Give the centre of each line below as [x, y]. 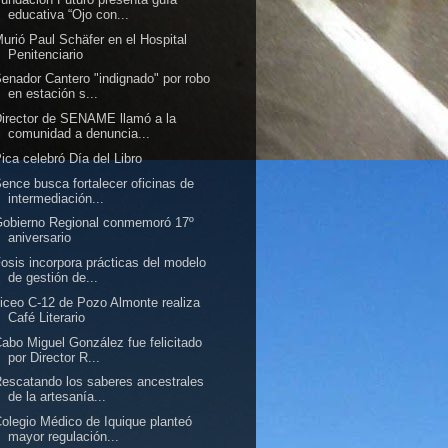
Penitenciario [46, 54]
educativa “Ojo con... [69, 14]
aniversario [40, 238]
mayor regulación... [64, 436]
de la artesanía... [57, 397]
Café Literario [47, 317]
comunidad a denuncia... [79, 133]
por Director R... [54, 357]
